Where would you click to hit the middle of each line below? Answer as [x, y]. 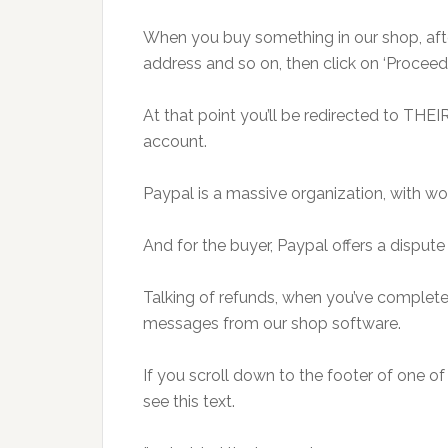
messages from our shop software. [272, 323]
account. [175, 141]
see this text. [189, 401]
